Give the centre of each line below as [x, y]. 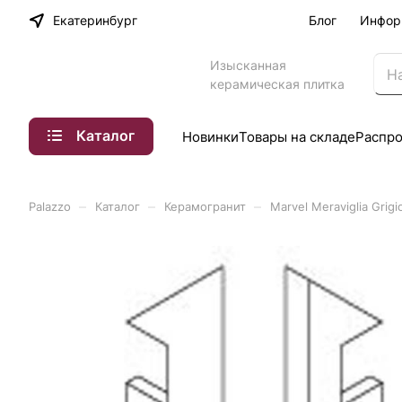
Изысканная [248, 65]
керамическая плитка [277, 83]
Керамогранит [205, 206]
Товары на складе [297, 136]
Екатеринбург [95, 20]
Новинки [210, 136]
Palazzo [50, 206]
